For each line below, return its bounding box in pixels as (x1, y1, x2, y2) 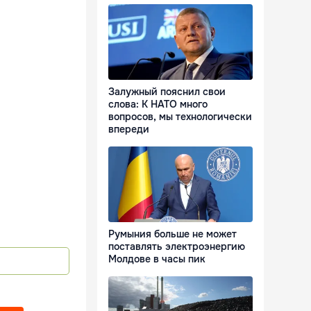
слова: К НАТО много (108, 98, 208, 111)
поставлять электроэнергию (108, 240, 245, 253)
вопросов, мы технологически (108, 110, 252, 124)
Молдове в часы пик (108, 253, 205, 266)
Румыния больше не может (108, 228, 237, 241)
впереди (108, 123, 149, 136)
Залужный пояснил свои (108, 85, 226, 99)
